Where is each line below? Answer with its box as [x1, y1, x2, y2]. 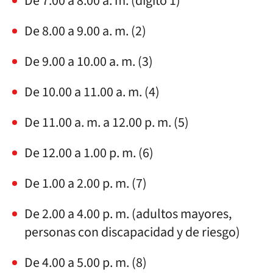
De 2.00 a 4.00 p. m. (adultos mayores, [24, 204, 232, 224]
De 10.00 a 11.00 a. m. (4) [24, 82, 160, 102]
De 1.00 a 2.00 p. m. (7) [24, 174, 147, 193]
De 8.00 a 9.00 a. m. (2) [24, 21, 146, 41]
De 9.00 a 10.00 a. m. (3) [24, 52, 153, 71]
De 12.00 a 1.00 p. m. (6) [24, 143, 154, 163]
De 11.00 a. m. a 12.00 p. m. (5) [24, 113, 189, 132]
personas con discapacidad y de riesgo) [24, 222, 240, 242]
